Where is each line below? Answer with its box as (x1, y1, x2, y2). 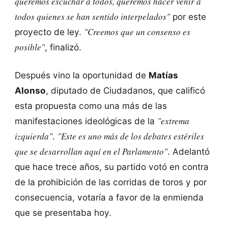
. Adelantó (167, 146, 210, 157)
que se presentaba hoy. (14, 207, 111, 218)
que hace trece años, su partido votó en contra (14, 161, 209, 172)
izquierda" (14, 130, 52, 142)
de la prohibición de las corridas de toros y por (14, 176, 207, 187)
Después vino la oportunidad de (14, 69, 149, 80)
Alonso (14, 84, 46, 96)
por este (169, 11, 206, 22)
